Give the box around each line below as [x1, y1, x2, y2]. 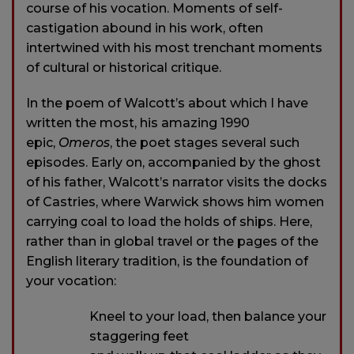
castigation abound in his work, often [26, 21, 263, 36]
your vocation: [26, 273, 116, 289]
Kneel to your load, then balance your [89, 309, 326, 325]
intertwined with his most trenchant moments [26, 40, 322, 56]
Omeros [58, 135, 110, 151]
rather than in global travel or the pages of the [26, 234, 318, 250]
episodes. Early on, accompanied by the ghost [26, 155, 321, 171]
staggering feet [89, 329, 189, 345]
